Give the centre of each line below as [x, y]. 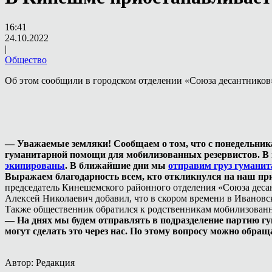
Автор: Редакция [40, 262]
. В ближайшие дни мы [117, 165]
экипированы [35, 165]
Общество [26, 59]
